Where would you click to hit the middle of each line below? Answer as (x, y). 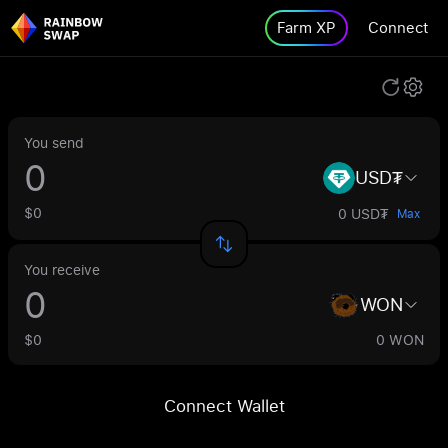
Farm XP (306, 27)
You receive (62, 269)
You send (54, 142)
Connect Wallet (224, 405)
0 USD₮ (363, 213)
